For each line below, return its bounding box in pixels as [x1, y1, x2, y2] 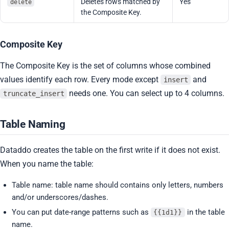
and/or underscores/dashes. [11, 192, 108, 202]
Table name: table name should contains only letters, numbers [11, 180, 223, 190]
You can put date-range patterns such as [11, 208, 151, 217]
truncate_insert [3, 89, 64, 98]
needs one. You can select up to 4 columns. [67, 88, 225, 99]
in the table [185, 208, 225, 217]
